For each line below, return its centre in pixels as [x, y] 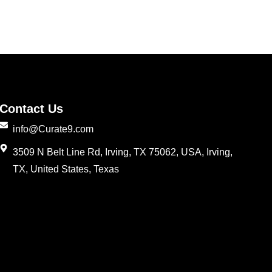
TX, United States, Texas [66, 169]
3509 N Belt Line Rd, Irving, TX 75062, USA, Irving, [123, 152]
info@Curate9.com [53, 129]
